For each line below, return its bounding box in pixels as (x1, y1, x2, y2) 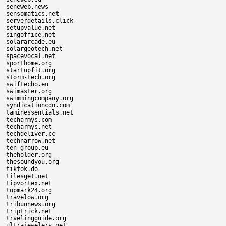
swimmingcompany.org (6, 95, 73, 102)
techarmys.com (6, 116, 52, 123)
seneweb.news (6, 3, 48, 10)
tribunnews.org (6, 201, 55, 208)
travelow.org (6, 194, 48, 201)
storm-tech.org (6, 74, 55, 81)
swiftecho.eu (6, 81, 48, 88)
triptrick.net (6, 208, 52, 215)
